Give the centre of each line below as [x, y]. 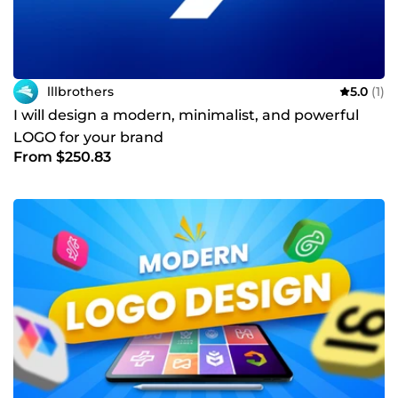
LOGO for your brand [88, 138]
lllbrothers [80, 91]
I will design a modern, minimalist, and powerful [186, 115]
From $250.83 [62, 157]
